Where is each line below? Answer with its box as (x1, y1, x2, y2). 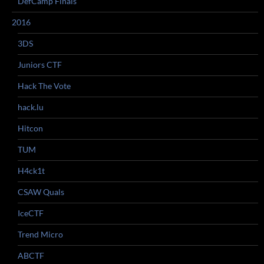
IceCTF (18, 208, 44, 218)
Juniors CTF (18, 60, 62, 70)
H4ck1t (18, 166, 45, 176)
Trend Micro (18, 229, 63, 239)
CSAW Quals (18, 187, 64, 197)
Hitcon (18, 123, 43, 133)
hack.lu (18, 102, 44, 112)
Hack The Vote (18, 81, 71, 91)
